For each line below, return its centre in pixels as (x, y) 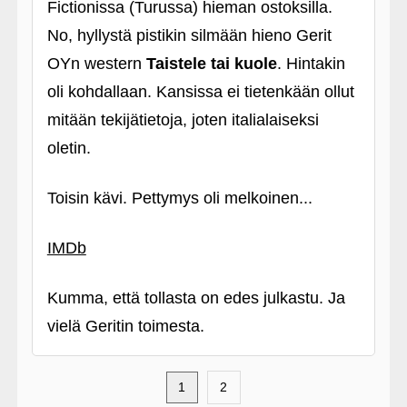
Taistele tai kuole (211, 64)
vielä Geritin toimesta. (125, 326)
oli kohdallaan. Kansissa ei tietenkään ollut (200, 92)
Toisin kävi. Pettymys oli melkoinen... (179, 198)
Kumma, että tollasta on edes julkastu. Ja (196, 298)
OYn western (96, 64)
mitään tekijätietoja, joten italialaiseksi (183, 120)
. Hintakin (311, 64)
